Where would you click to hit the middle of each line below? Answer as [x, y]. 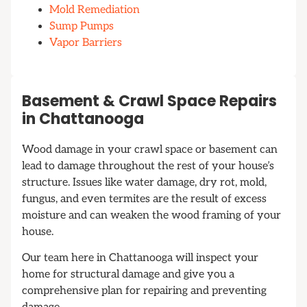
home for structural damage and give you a [128, 275]
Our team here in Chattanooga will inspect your [140, 258]
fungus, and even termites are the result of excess [144, 199]
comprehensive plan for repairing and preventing [144, 291]
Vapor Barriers [86, 43]
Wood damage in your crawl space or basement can [150, 150]
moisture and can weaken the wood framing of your [151, 216]
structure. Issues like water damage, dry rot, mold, [144, 183]
